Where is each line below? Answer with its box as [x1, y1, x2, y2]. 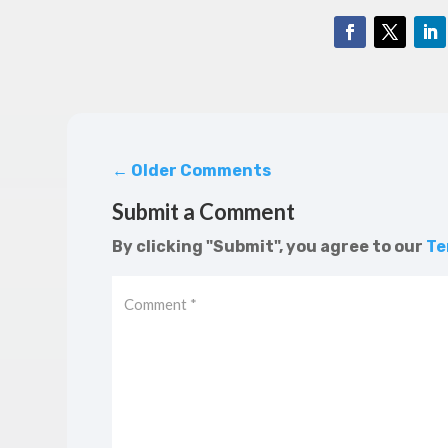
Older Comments [127, 161, 271, 181]
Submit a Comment [111, 198, 295, 226]
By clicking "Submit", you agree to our [111, 237, 426, 257]
